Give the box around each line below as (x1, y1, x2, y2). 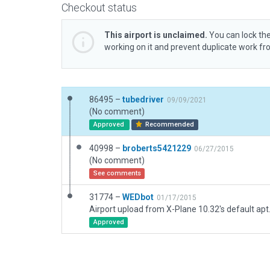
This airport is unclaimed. (104, 30, 207, 40)
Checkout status (61, 1, 137, 14)
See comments (93, 169, 141, 177)
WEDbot (122, 192, 154, 202)
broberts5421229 (122, 143, 191, 153)
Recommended (143, 121, 195, 128)
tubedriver (122, 95, 164, 104)
